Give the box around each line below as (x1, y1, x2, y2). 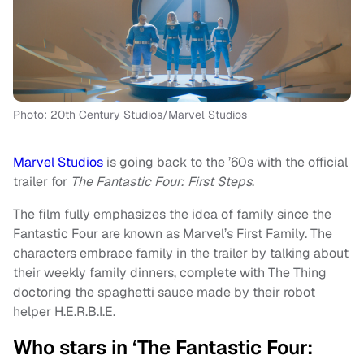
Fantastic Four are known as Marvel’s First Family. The (13, 225, 332, 243)
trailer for (13, 173, 71, 191)
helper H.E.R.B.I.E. (13, 303, 115, 321)
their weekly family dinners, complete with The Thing (13, 264, 327, 282)
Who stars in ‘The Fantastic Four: (13, 335, 313, 361)
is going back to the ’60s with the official (103, 154, 348, 171)
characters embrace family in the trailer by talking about (13, 245, 349, 262)
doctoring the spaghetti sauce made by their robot (13, 284, 315, 301)
